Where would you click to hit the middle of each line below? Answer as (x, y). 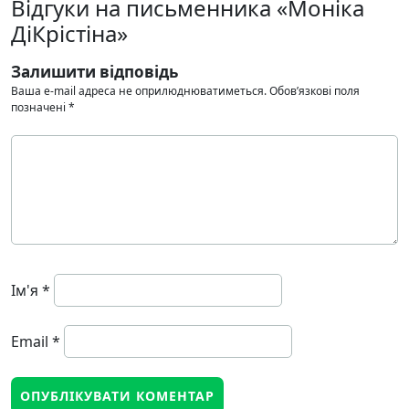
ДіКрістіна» (69, 34)
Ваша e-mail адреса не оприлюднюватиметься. (139, 91)
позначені (40, 108)
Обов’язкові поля (315, 91)
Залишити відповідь (94, 72)
